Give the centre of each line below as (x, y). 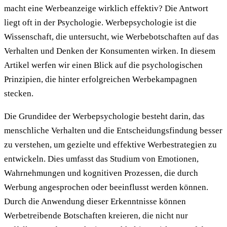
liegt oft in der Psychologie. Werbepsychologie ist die (100, 22)
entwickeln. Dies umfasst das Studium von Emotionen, (101, 159)
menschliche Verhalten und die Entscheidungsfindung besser (113, 130)
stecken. (19, 93)
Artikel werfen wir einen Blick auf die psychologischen (103, 65)
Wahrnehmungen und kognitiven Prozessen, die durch (101, 173)
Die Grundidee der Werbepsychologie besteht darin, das (104, 116)
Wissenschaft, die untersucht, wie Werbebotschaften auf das (111, 36)
